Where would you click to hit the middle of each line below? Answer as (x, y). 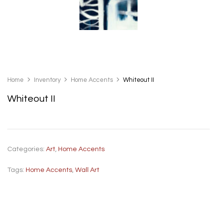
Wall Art (87, 170)
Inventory (47, 80)
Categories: (27, 149)
